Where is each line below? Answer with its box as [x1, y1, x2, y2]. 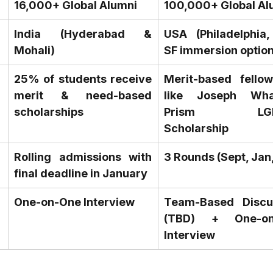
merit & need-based [14, 89, 152, 102]
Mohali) [14, 44, 55, 57]
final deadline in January [14, 167, 147, 180]
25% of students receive [14, 73, 152, 86]
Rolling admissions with [14, 151, 152, 164]
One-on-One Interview [14, 196, 135, 209]
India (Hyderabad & [14, 27, 152, 41]
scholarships [14, 105, 83, 119]
